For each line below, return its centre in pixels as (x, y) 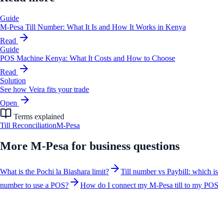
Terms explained (38, 117)
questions (155, 146)
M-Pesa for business (81, 146)
